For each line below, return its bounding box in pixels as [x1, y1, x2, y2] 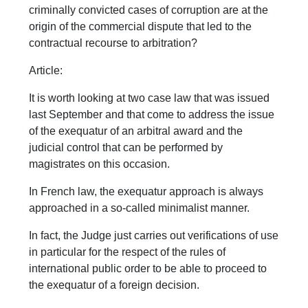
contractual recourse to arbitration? [29, 37, 198, 49]
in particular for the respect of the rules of [29, 246, 226, 258]
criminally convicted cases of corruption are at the [29, 4, 269, 16]
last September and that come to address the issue [29, 109, 275, 121]
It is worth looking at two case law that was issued [29, 92, 270, 104]
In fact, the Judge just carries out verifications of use [29, 230, 279, 242]
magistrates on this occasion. [29, 158, 170, 170]
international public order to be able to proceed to [29, 263, 267, 275]
